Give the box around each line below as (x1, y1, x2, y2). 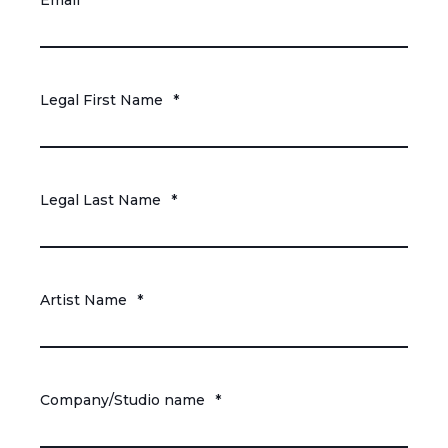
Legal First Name (40, 91, 163, 110)
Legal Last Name (40, 191, 161, 210)
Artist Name (40, 291, 127, 310)
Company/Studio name (40, 391, 205, 410)
